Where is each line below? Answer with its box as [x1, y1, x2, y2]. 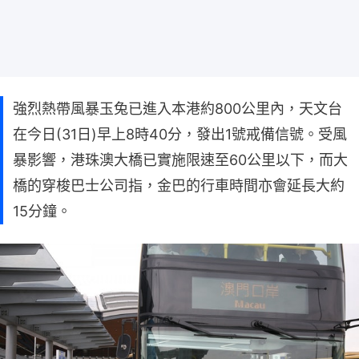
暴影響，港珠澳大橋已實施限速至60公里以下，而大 [13, 151, 348, 168]
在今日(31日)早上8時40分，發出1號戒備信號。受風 [13, 125, 347, 143]
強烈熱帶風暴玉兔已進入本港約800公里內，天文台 [13, 99, 342, 117]
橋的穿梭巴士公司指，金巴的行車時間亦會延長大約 [13, 176, 345, 194]
